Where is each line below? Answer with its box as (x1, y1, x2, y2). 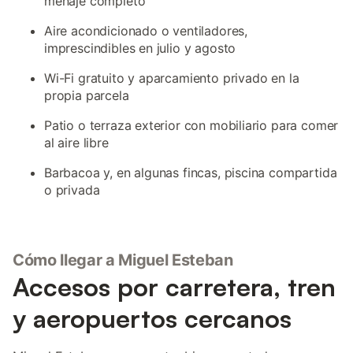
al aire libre (44, 135, 109, 150)
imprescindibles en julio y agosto (44, 40, 236, 56)
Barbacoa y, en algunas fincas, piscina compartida (44, 165, 337, 180)
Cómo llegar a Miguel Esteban (13, 251, 233, 269)
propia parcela (44, 87, 129, 103)
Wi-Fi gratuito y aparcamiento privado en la (44, 70, 299, 86)
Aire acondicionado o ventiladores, (44, 23, 248, 39)
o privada (44, 182, 100, 198)
